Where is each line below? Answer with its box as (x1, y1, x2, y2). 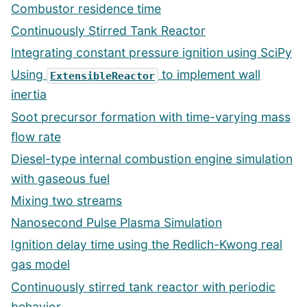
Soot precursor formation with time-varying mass (11, 109, 291, 124)
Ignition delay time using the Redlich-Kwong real (11, 237, 282, 252)
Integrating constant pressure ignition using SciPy (11, 45, 292, 60)
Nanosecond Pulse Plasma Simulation (11, 215, 222, 230)
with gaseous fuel (11, 171, 110, 186)
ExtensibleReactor (50, 69, 155, 82)
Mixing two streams (11, 193, 122, 208)
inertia (11, 87, 47, 102)
